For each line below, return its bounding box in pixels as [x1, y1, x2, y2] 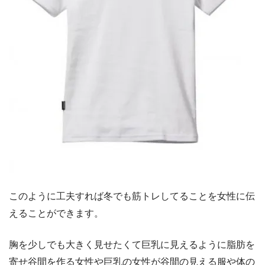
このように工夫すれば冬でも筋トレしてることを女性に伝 [9, 190, 255, 201]
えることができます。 [9, 208, 104, 218]
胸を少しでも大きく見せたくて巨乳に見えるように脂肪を [9, 239, 255, 250]
